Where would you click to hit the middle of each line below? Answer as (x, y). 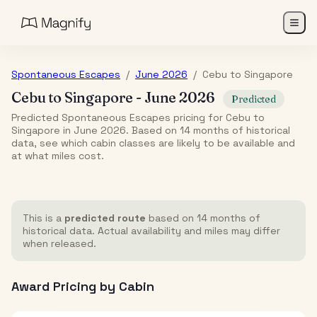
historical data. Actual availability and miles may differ (151, 231)
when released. (59, 243)
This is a (44, 218)
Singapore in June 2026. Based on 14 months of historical (151, 130)
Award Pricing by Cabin (83, 286)
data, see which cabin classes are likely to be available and (153, 143)
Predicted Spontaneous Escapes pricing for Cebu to (138, 117)
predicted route (105, 218)
